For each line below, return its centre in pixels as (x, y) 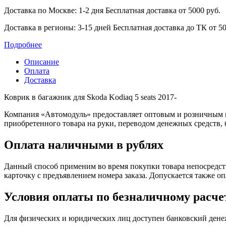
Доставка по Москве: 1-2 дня (55, 11)
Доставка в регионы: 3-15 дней (59, 28)
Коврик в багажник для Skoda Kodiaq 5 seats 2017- (90, 97)
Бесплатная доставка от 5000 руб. (163, 11)
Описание (42, 62)
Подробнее (23, 45)
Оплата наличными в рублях (84, 145)
